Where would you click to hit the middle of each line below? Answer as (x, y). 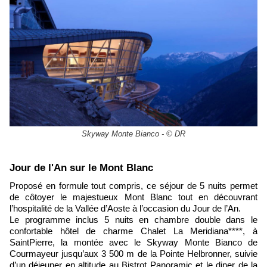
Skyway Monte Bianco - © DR (133, 134)
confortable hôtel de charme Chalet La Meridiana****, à (133, 231)
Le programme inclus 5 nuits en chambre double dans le (133, 220)
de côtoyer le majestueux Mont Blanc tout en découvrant (133, 197)
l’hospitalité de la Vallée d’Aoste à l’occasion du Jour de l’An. (125, 209)
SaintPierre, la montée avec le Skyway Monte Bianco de (133, 243)
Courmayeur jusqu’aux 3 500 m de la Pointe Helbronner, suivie (133, 254)
